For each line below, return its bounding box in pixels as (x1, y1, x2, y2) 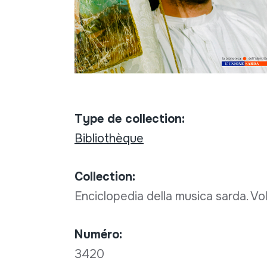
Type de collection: (74, 111, 185, 126)
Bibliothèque (74, 131, 144, 146)
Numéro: (74, 226, 122, 242)
